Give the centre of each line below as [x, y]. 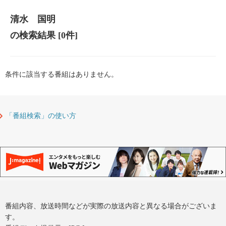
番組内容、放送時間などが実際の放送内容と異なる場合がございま [111, 206]
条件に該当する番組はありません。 [62, 75]
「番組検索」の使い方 [41, 116]
